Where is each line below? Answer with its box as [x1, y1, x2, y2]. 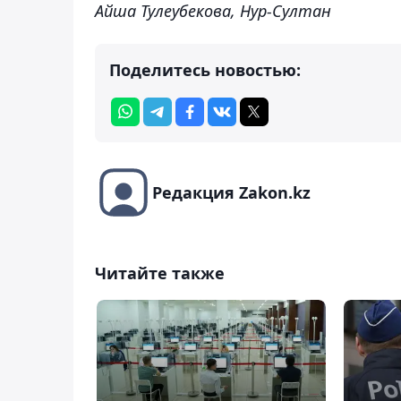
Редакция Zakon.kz [152, 181, 311, 203]
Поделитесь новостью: [109, 58, 301, 81]
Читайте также [95, 261, 225, 284]
